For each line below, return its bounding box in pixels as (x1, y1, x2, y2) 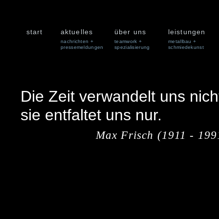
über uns (114, 28, 146, 36)
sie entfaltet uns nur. (20, 106, 162, 124)
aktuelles (61, 28, 93, 36)
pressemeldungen (61, 44, 104, 50)
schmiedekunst (168, 44, 204, 50)
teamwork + (114, 39, 142, 44)
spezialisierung (114, 44, 150, 50)
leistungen (168, 28, 206, 36)
